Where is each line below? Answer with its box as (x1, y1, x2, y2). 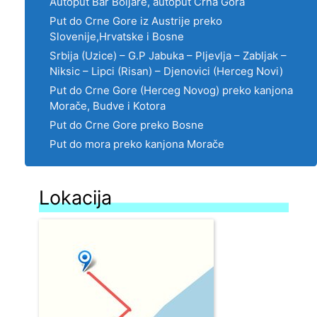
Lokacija (39, 185, 112, 209)
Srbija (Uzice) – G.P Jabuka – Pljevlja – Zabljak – (50, 48, 287, 62)
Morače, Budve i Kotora (50, 98, 166, 113)
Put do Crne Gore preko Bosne (50, 117, 204, 132)
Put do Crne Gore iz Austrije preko (50, 13, 222, 28)
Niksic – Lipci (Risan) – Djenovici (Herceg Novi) (50, 64, 283, 78)
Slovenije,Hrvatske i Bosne (50, 29, 184, 43)
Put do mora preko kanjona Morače (50, 137, 224, 151)
